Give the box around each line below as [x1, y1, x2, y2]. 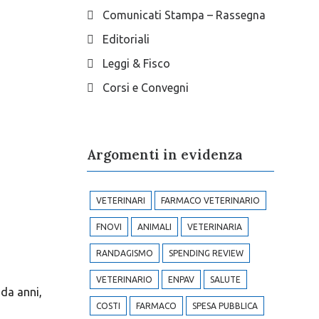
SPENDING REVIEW [168, 249, 244, 258]
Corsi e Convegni [102, 81, 189, 94]
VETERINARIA [187, 222, 242, 231]
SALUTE [209, 275, 241, 284]
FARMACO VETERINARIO [160, 196, 260, 205]
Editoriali [102, 33, 150, 46]
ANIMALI [137, 222, 172, 231]
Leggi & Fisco [102, 57, 170, 70]
